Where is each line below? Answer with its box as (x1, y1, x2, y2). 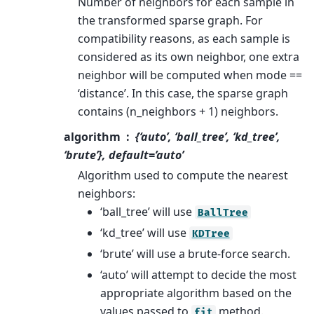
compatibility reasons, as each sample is (77, 30, 290, 46)
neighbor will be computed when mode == (77, 67, 302, 83)
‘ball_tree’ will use (100, 203, 195, 219)
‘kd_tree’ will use (100, 224, 189, 240)
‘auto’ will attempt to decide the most (100, 266, 296, 282)
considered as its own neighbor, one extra (77, 48, 299, 64)
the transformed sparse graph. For (77, 12, 263, 28)
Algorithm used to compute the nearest (77, 167, 288, 183)
